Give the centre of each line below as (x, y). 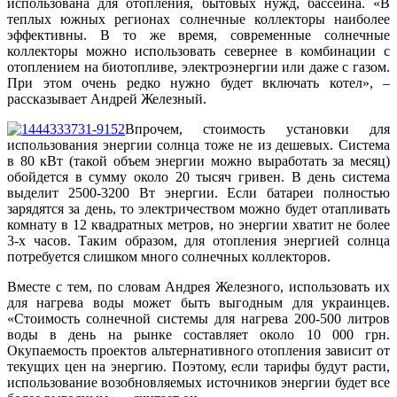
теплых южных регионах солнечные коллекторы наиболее (198, 19)
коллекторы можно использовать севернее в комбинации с (198, 51)
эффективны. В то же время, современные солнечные (198, 35)
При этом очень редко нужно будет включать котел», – (198, 83)
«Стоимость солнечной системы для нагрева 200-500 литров (198, 319)
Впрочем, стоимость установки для (257, 129)
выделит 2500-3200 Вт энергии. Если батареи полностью (198, 193)
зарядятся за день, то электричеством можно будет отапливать (198, 209)
